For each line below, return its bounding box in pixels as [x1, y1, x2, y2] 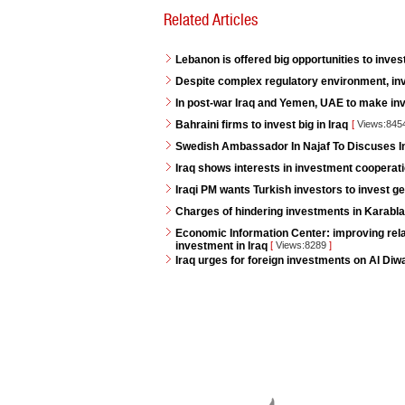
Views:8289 [273, 240, 329, 250]
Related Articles [164, 10, 258, 29]
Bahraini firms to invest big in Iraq [175, 118, 348, 131]
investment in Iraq [175, 240, 270, 252]
